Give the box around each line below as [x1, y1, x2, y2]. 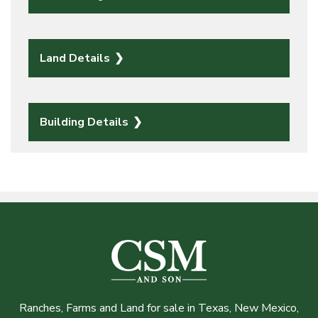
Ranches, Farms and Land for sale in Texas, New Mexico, [19, 300, 299, 316]
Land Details [40, 50, 113, 66]
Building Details [40, 114, 131, 130]
